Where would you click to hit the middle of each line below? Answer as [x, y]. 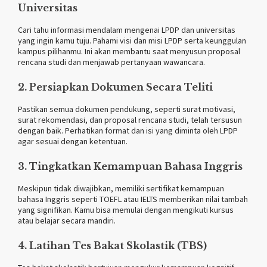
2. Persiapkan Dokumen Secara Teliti [115, 87]
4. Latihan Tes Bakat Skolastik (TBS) [112, 245]
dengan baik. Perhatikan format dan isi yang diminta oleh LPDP [128, 130]
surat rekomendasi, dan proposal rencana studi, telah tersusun [130, 119]
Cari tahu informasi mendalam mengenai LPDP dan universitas [127, 30]
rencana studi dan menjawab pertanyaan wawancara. [111, 62]
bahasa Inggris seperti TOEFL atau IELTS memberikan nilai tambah [133, 199]
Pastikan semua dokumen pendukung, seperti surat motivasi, [127, 109]
